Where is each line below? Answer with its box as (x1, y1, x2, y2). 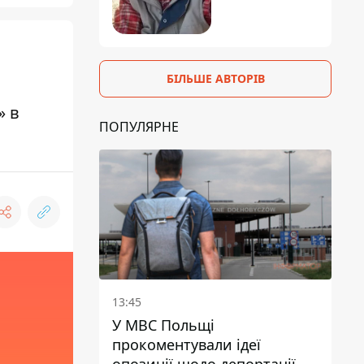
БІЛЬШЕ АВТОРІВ (166, 70, 265, 86)
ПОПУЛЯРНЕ (99, 117, 179, 136)
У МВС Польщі (112, 315, 214, 336)
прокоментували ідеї (112, 335, 261, 355)
